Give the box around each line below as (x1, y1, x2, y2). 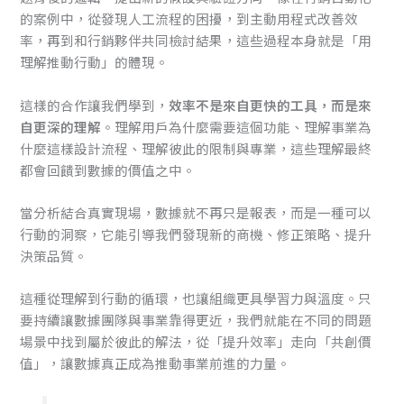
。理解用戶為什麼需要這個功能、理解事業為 (101, 116, 372, 136)
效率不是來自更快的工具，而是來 (169, 95, 372, 115)
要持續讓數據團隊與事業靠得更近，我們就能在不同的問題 (20, 310, 372, 330)
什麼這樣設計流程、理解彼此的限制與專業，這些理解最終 (20, 138, 372, 158)
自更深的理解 (20, 116, 102, 136)
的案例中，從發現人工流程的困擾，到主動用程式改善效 (20, 9, 359, 29)
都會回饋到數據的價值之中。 (20, 160, 197, 179)
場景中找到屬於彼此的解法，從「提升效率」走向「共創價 (20, 332, 372, 352)
